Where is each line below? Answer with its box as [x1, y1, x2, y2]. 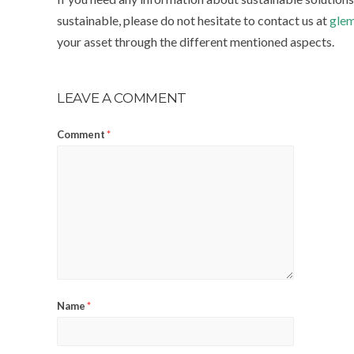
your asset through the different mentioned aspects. [57, 34, 334, 49]
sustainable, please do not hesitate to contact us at [57, 13, 330, 28]
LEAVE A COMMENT [57, 90, 186, 106]
